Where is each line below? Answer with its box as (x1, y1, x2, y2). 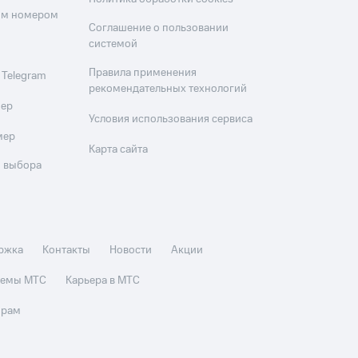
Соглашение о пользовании (89, 20, 229, 36)
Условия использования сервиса (89, 111, 253, 127)
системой (89, 36, 138, 52)
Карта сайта (89, 141, 149, 157)
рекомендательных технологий (89, 81, 248, 97)
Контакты (42, 242, 91, 258)
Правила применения (89, 65, 197, 81)
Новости (109, 242, 153, 258)
